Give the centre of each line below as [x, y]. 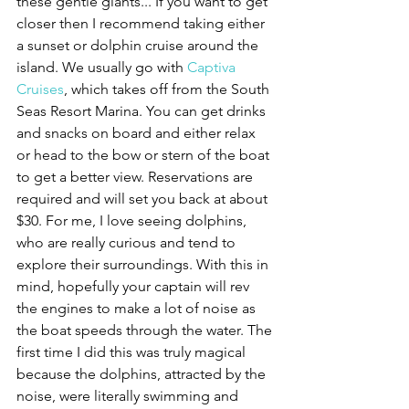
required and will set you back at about [144, 199]
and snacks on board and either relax [138, 133]
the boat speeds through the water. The [146, 330]
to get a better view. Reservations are [136, 177]
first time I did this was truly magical [133, 352]
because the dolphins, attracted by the [143, 374]
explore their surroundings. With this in [144, 264]
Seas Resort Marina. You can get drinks [143, 111]
